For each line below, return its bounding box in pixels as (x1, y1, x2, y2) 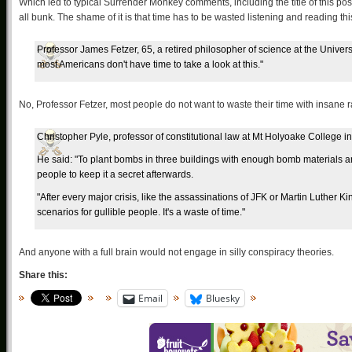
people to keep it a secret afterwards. (37, 169, 193, 180)
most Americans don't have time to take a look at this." (37, 59, 263, 70)
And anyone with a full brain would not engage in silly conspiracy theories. (19, 247, 334, 258)
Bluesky (206, 291, 240, 305)
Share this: (19, 269, 68, 280)
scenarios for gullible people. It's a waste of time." (37, 207, 245, 218)
